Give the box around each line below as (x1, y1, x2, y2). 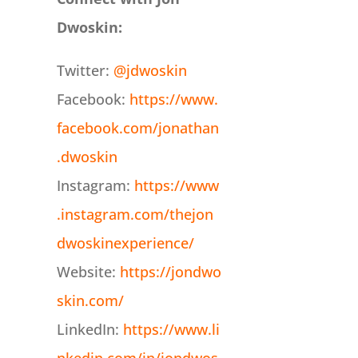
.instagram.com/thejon (56, 205, 213, 225)
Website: (56, 262, 120, 282)
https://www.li (122, 320, 220, 340)
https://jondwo (119, 262, 221, 282)
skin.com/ (56, 291, 124, 311)
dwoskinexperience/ (56, 233, 194, 253)
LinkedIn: (56, 320, 123, 340)
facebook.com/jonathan (56, 118, 219, 138)
